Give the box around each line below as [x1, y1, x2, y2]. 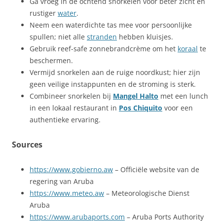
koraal [178, 44, 198, 53]
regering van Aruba [30, 177, 94, 186]
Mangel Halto [113, 91, 158, 101]
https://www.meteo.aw [30, 188, 104, 198]
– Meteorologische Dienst [104, 188, 189, 198]
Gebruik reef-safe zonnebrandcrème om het [30, 44, 178, 53]
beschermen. [30, 56, 73, 65]
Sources [12, 139, 42, 150]
